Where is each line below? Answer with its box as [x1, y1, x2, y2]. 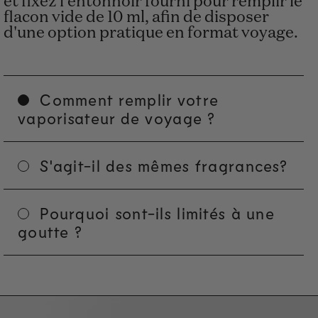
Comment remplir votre [40, 89, 219, 109]
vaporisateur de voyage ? [18, 108, 216, 127]
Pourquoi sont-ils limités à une [40, 203, 275, 222]
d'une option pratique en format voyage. [4, 25, 298, 41]
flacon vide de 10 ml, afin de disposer [4, 9, 269, 26]
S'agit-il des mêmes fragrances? [40, 155, 287, 175]
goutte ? [18, 221, 83, 241]
